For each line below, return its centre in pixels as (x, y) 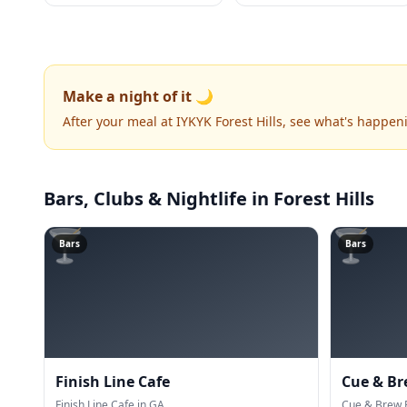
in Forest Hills (311, 199)
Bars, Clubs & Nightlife (145, 199)
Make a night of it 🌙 (138, 96)
